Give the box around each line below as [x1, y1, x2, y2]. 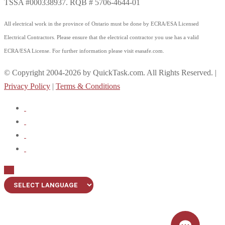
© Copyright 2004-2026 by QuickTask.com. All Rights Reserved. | [4, 68, 216, 77]
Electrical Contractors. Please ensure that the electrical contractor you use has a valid [4, 34, 199, 40]
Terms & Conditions [56, 81, 120, 90]
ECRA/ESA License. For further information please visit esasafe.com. [4, 47, 164, 54]
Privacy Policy [4, 81, 50, 90]
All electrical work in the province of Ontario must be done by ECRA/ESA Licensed [4, 20, 199, 27]
